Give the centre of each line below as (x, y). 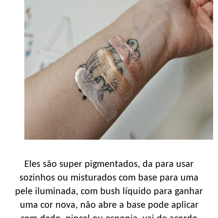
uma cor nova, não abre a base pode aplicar (109, 205)
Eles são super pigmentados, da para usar (109, 164)
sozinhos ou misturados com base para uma (109, 178)
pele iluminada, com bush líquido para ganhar (109, 191)
